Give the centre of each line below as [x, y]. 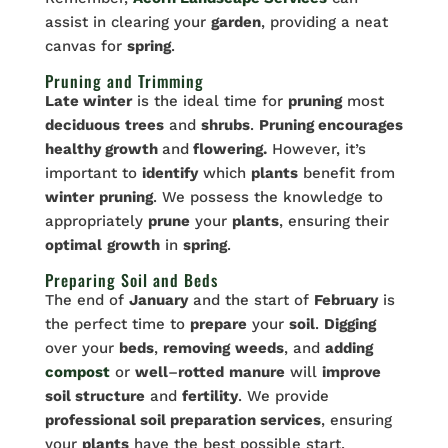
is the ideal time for [209, 101]
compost [77, 372]
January [158, 300]
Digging [349, 324]
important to [93, 173]
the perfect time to [117, 324]
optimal [73, 245]
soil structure [94, 396]
